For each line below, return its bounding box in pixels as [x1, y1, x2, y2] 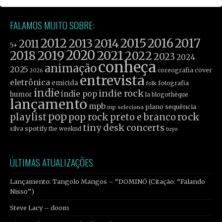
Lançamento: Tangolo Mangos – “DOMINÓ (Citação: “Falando [10, 177, 205, 186]
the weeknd [49, 125, 81, 133]
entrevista [80, 72, 144, 89]
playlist [10, 111, 47, 123]
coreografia [158, 66, 193, 74]
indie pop [61, 89, 97, 99]
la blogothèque [145, 91, 188, 99]
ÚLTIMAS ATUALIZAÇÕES [10, 155, 93, 170]
